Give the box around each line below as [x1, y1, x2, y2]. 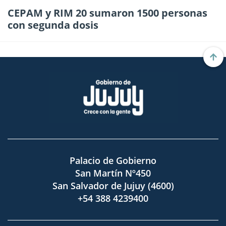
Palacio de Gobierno [70, 154, 156, 166]
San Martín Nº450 [75, 166, 151, 179]
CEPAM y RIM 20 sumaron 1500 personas [8, 6, 207, 20]
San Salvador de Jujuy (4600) [52, 179, 174, 192]
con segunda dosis [8, 18, 98, 32]
